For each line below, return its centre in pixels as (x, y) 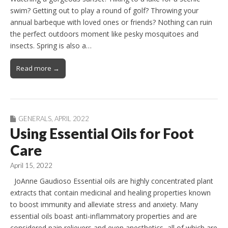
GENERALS (35, 119)
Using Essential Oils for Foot (102, 134)
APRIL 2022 (72, 119)
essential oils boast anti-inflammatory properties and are (104, 216)
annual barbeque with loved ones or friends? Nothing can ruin (111, 22)
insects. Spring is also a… (51, 46)
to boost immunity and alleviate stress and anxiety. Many (104, 205)
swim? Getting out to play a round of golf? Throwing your (104, 11)
